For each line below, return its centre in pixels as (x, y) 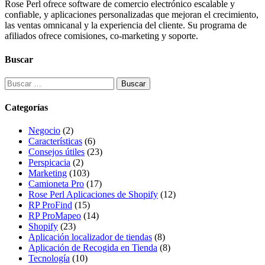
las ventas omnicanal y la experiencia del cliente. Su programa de (126, 25)
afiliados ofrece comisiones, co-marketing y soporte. (101, 36)
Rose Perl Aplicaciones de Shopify (93, 195)
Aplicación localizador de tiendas (90, 237)
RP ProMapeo (55, 216)
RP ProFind (50, 205)
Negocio (44, 131)
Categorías (26, 108)
